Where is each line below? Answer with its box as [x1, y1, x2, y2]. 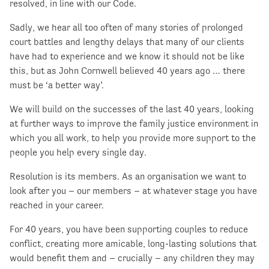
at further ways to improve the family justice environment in [10, 117, 258, 129]
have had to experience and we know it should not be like [10, 50, 244, 62]
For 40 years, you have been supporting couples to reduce [10, 223, 248, 235]
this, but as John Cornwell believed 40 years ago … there [10, 64, 245, 76]
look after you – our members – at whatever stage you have [10, 184, 257, 196]
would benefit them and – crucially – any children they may [10, 252, 255, 264]
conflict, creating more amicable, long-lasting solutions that [10, 237, 256, 249]
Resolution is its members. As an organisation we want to [10, 170, 246, 182]
